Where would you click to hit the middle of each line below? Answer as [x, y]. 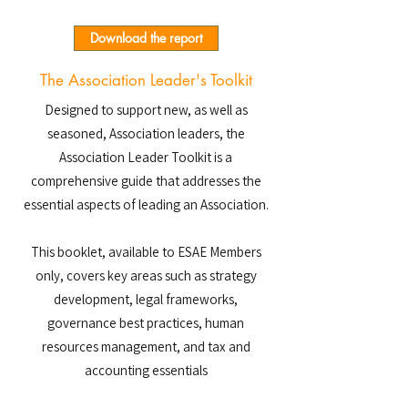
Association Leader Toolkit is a [146, 157]
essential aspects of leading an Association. [146, 204]
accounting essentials [146, 370]
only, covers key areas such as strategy [146, 275]
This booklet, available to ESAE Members [146, 252]
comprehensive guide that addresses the [146, 181]
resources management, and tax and [146, 347]
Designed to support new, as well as [146, 110]
